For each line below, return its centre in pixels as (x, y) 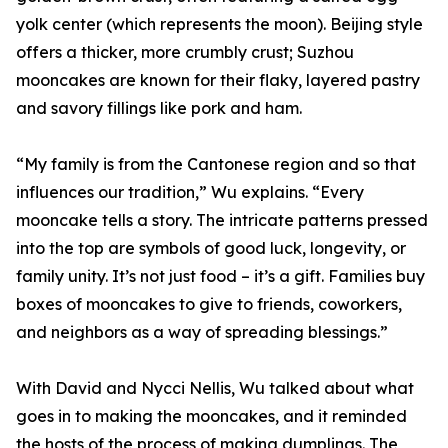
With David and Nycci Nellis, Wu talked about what (215, 388)
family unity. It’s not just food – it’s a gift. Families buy (220, 276)
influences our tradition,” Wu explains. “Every (190, 192)
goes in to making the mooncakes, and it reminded (211, 416)
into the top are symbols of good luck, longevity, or (211, 248)
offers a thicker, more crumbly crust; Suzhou (185, 52)
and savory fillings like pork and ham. (159, 108)
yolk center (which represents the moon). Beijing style (219, 24)
